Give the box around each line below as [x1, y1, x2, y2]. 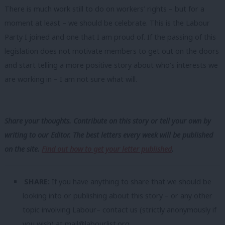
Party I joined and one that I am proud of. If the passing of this [5, 32, 216, 42]
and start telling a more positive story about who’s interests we [5, 60, 218, 70]
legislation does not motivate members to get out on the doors [5, 46, 219, 56]
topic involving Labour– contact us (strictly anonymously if [23, 204, 216, 214]
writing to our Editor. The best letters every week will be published [5, 130, 213, 140]
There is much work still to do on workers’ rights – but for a [5, 4, 204, 14]
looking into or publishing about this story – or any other [23, 190, 212, 200]
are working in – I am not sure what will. [5, 74, 137, 84]
